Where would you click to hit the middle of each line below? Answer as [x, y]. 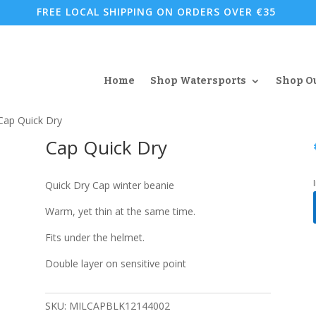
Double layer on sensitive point [115, 264]
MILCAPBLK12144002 [119, 306]
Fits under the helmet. [95, 238]
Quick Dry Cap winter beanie [109, 186]
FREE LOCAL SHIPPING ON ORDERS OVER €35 [157, 12]
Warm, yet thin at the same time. [120, 212]
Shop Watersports [198, 80]
